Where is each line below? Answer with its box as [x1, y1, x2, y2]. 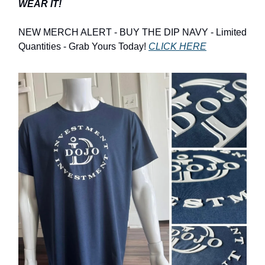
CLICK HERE [148, 41, 206, 52]
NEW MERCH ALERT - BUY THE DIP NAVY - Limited [18, 27, 247, 38]
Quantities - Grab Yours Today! [18, 41, 148, 52]
